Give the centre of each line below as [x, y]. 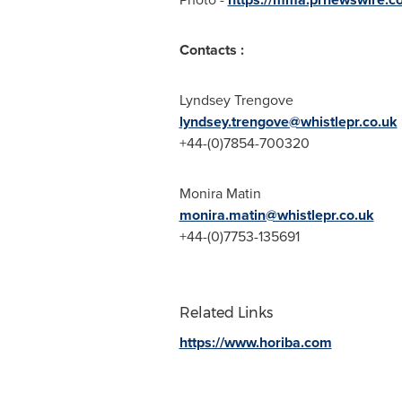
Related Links [226, 313]
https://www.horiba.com [255, 342]
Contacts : [211, 50]
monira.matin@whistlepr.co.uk [276, 215]
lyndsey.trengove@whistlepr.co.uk [288, 122]
